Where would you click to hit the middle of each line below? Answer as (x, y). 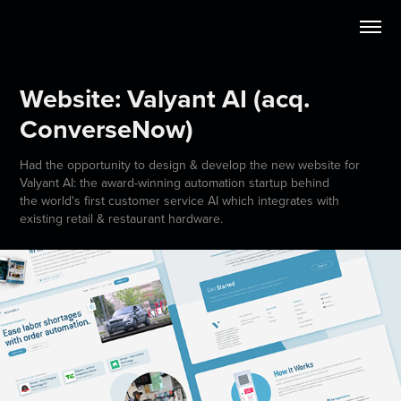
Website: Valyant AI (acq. (165, 98)
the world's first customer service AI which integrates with (180, 200)
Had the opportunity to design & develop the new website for (190, 165)
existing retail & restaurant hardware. (122, 218)
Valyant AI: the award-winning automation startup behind (175, 183)
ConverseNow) (107, 129)
